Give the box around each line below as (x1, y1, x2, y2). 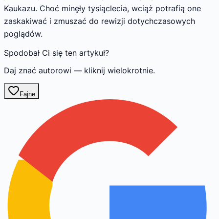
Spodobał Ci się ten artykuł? (4, 48, 109, 58)
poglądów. (4, 29, 43, 39)
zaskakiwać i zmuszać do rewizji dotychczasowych (4, 16, 195, 26)
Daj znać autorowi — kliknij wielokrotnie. (4, 66, 155, 76)
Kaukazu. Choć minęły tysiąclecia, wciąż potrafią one (4, 3, 201, 14)
